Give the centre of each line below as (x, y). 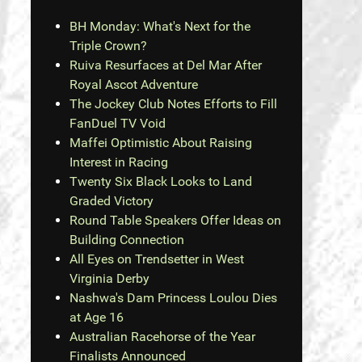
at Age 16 (96, 318)
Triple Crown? (108, 46)
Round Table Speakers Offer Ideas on (175, 221)
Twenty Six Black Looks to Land (160, 182)
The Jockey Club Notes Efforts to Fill (173, 104)
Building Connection (126, 240)
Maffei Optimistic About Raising (160, 143)
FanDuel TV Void (117, 124)
